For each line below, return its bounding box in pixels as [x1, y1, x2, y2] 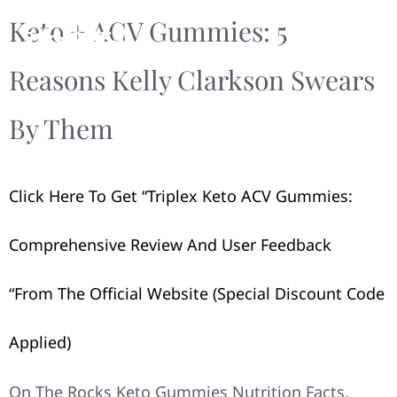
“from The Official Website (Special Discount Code [9, 283, 385, 304]
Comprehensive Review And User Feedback [9, 234, 331, 255]
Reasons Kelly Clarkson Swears [9, 62, 375, 97]
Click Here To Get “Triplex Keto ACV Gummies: [9, 185, 353, 206]
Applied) [9, 331, 71, 353]
